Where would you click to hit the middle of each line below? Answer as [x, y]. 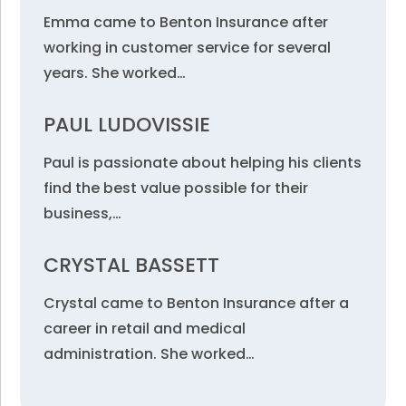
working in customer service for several [188, 48]
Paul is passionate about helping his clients [203, 163]
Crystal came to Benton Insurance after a [197, 303]
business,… [83, 213]
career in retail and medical [145, 329]
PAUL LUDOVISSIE [127, 125]
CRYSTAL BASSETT [132, 265]
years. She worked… [115, 73]
